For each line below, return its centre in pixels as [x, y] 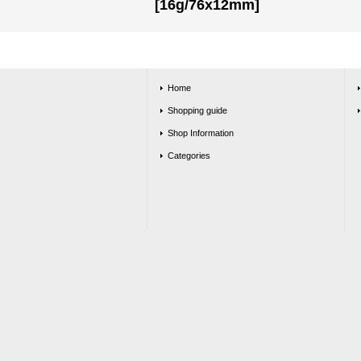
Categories [189, 156]
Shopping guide [197, 110]
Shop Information [201, 133]
